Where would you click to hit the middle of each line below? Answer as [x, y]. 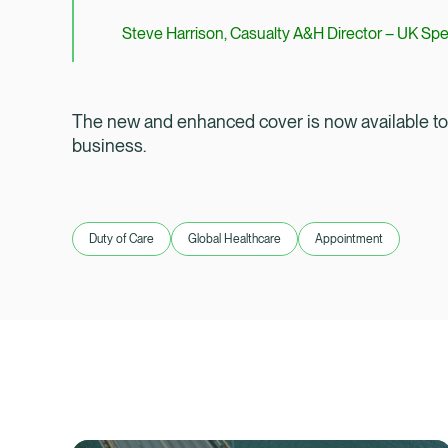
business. [109, 145]
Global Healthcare [234, 239]
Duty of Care [121, 239]
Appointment [349, 239]
